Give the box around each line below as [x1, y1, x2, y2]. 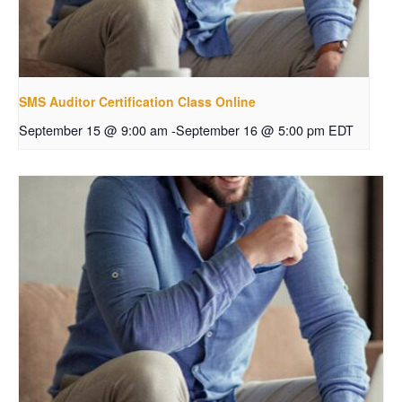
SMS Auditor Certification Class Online [19, 92, 256, 111]
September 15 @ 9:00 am [19, 120, 168, 140]
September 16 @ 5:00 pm [176, 120, 325, 140]
